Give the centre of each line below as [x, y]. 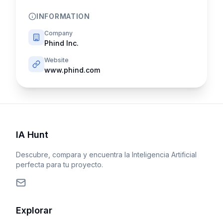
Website [56, 60]
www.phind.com [72, 70]
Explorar [34, 210]
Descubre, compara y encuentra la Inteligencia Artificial [106, 155]
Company [58, 33]
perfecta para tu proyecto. [59, 165]
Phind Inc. [61, 43]
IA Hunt [32, 135]
